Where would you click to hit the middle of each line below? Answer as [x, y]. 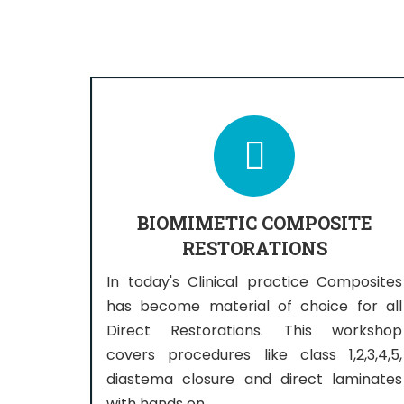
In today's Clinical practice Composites [254, 282]
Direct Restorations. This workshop [254, 331]
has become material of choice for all [254, 306]
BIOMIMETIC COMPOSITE [254, 223]
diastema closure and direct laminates [254, 379]
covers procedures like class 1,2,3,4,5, [254, 355]
